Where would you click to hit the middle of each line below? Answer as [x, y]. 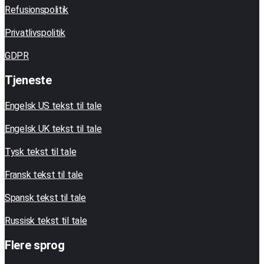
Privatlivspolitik [35, 33]
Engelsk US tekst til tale [53, 106]
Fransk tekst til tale [44, 175]
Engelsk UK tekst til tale [53, 129]
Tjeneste [28, 80]
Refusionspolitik [37, 10]
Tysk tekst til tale [41, 152]
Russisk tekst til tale [46, 221]
